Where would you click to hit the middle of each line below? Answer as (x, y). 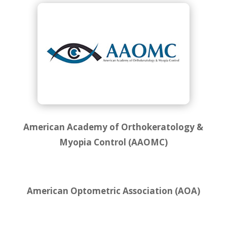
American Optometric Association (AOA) (113, 191)
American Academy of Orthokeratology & (113, 127)
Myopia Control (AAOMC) (113, 142)
